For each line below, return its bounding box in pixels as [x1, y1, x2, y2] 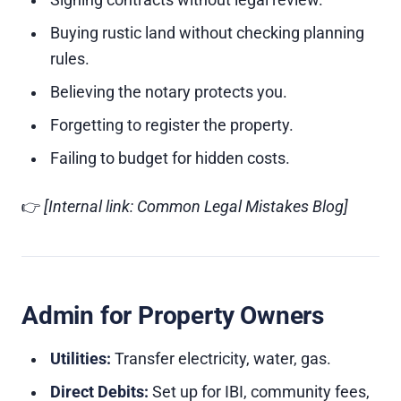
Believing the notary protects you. [50, 83, 287, 101]
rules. [50, 50, 90, 68]
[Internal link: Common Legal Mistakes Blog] [44, 198, 348, 216]
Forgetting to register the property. [50, 116, 294, 134]
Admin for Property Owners [21, 301, 324, 330]
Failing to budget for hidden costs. [50, 149, 290, 167]
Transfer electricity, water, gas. [111, 350, 331, 368]
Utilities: [50, 350, 111, 368]
